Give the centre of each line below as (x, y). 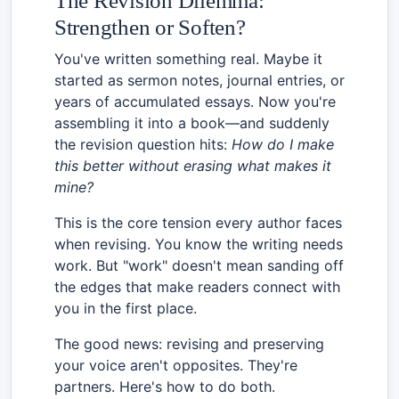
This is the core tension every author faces (198, 222)
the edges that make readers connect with (197, 286)
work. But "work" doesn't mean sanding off (199, 265)
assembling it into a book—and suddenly (192, 122)
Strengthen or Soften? (150, 27)
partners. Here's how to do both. (165, 386)
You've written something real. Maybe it (188, 58)
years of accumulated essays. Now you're (195, 101)
